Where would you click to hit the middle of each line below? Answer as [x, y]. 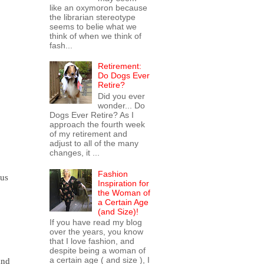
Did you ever [122, 96]
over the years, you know [96, 232]
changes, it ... [74, 152]
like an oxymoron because [98, 7]
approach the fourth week [97, 124]
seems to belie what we [93, 26]
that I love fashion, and [92, 241]
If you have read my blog [95, 222]
